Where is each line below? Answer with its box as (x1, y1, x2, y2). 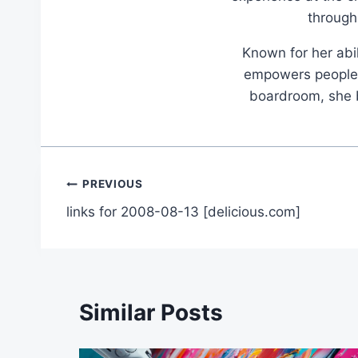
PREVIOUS (82, 177, 143, 191)
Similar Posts (79, 299, 223, 327)
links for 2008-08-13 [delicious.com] (66, 203, 300, 220)
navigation (66, 209, 180, 237)
